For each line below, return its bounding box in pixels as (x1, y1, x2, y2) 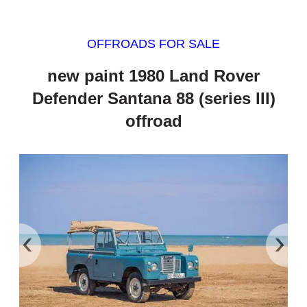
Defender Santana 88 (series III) (32, 88, 275, 108)
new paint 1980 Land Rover (47, 66, 260, 85)
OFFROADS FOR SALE (87, 37, 220, 51)
